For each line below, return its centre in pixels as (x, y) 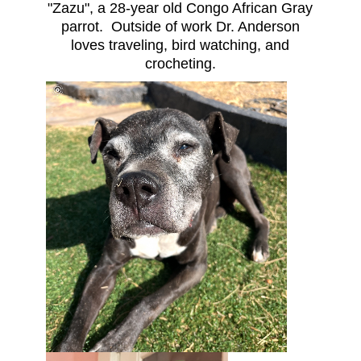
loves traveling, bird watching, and (180, 46)
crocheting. (180, 64)
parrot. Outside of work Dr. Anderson (180, 27)
